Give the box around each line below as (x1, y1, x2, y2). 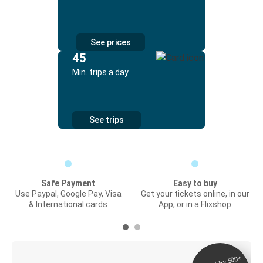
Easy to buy (173, 178, 217, 188)
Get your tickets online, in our (140, 189, 249, 198)
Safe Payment (41, 178, 95, 188)
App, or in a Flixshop (159, 200, 231, 209)
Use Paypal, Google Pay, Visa (15, 189, 122, 198)
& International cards (29, 200, 107, 209)
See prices (90, 38, 131, 47)
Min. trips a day (72, 68, 129, 77)
